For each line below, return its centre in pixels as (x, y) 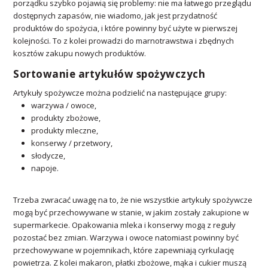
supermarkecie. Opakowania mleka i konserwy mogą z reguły (125, 225)
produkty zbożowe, (66, 118)
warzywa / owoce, (64, 105)
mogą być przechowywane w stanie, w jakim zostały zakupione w (131, 213)
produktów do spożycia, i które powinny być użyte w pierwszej (126, 28)
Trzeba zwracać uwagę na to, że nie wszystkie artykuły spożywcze (133, 200)
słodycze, (48, 155)
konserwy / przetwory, (72, 143)
